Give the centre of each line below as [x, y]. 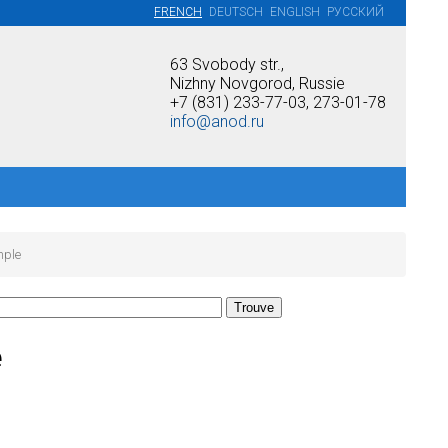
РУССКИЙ [355, 12]
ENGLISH [295, 12]
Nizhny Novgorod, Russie [257, 83]
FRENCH [178, 12]
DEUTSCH [236, 12]
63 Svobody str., [227, 64]
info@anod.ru [217, 121]
